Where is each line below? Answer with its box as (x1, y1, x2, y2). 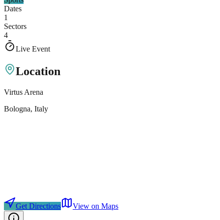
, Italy (30, 104, 48, 113)
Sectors (4, 22, 27, 31)
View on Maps (73, 201, 118, 210)
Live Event (16, 45, 50, 54)
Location (16, 65, 60, 78)
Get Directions (16, 201, 61, 210)
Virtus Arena (4, 87, 43, 96)
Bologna (4, 104, 30, 113)
